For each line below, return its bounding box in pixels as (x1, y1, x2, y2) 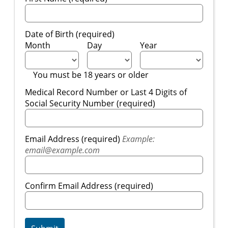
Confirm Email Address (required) (25, 180, 153, 191)
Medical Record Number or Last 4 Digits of (25, 86, 187, 98)
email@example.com (25, 144, 100, 156)
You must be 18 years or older (25, 69, 149, 80)
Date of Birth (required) (25, 28, 115, 40)
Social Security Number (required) (25, 97, 155, 109)
